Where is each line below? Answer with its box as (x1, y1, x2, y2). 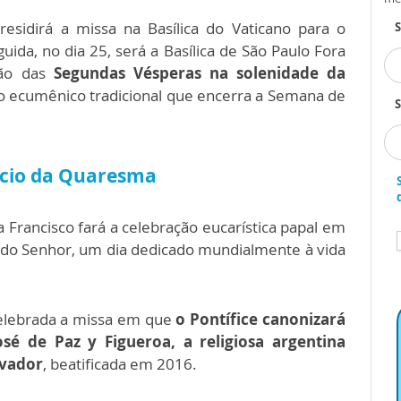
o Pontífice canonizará (175, 309, 346, 329)
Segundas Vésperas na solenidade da (45, 63, 346, 83)
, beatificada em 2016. (43, 354, 197, 374)
